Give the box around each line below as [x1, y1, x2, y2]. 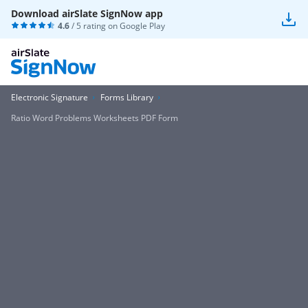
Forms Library [100, 91, 153, 103]
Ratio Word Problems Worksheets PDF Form [11, 112, 178, 124]
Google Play [120, 20, 165, 32]
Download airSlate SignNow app [11, 7, 163, 20]
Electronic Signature [11, 91, 88, 103]
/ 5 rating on [69, 20, 120, 32]
